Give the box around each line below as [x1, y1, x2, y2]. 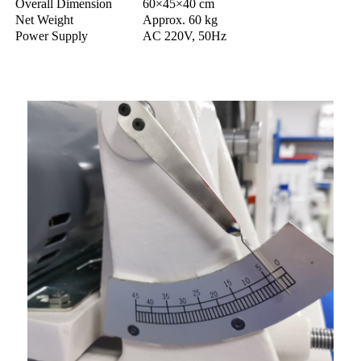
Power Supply [15, 28, 88, 43]
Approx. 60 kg [143, 12, 218, 27]
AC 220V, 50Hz [143, 28, 226, 43]
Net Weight [15, 12, 73, 27]
